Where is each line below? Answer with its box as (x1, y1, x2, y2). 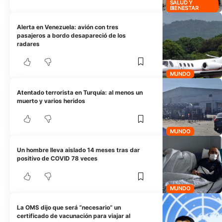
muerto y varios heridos (17, 97, 86, 105)
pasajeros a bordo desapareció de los (17, 31, 126, 39)
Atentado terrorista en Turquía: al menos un (17, 89, 143, 97)
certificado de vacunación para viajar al (17, 212, 131, 220)
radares (17, 40, 40, 48)
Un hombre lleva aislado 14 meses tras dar (17, 146, 140, 154)
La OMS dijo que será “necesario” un (17, 203, 121, 211)
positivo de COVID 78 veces (17, 155, 98, 163)
